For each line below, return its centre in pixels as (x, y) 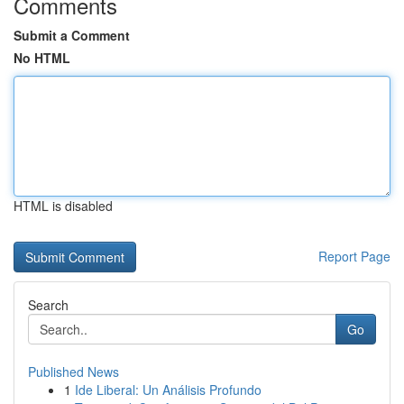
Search (48, 305)
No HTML (42, 58)
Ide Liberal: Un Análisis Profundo (168, 390)
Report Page (354, 256)
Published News (73, 372)
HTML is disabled (63, 206)
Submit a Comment (72, 35)
